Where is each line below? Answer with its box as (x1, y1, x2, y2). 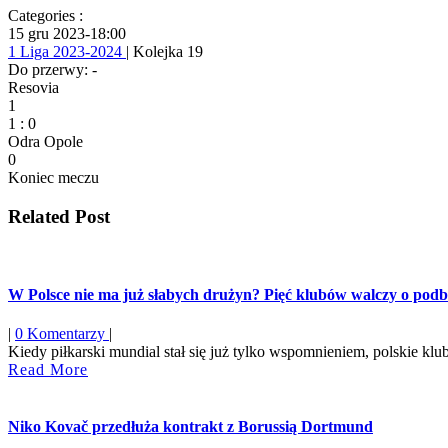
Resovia (8, 78, 59, 96)
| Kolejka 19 (126, 42, 203, 60)
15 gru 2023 (8, 24, 85, 42)
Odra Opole (8, 132, 83, 150)
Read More (8, 360, 88, 378)
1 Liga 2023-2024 (8, 42, 126, 60)
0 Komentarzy (15, 324, 109, 342)
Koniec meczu (8, 168, 99, 186)
